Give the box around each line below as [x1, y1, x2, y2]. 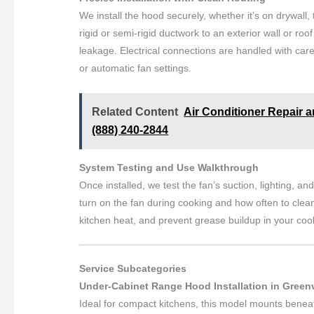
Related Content [92, 105, 179, 118]
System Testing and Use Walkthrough [79, 161, 259, 173]
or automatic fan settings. [79, 62, 192, 74]
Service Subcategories [79, 263, 187, 275]
